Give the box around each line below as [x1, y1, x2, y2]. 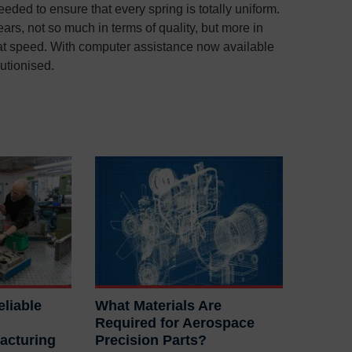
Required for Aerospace [95, 315, 255, 332]
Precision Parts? [95, 332, 207, 349]
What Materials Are [95, 298, 222, 314]
